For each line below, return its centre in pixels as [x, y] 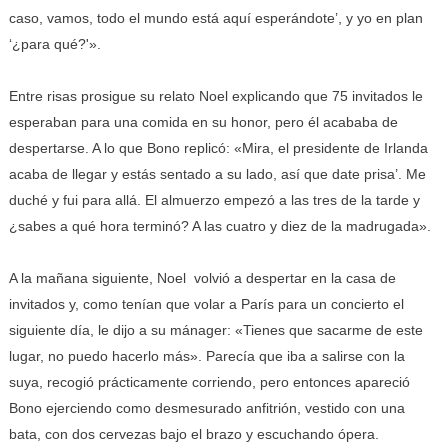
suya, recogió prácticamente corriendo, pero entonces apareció [209, 382]
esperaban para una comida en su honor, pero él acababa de [203, 122]
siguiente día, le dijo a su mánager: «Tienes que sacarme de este [215, 330]
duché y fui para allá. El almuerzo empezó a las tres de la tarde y [214, 200]
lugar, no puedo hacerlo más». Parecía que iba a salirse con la [206, 356]
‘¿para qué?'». [54, 44]
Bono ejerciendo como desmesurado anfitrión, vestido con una [206, 408]
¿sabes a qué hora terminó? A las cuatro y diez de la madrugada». [219, 226]
